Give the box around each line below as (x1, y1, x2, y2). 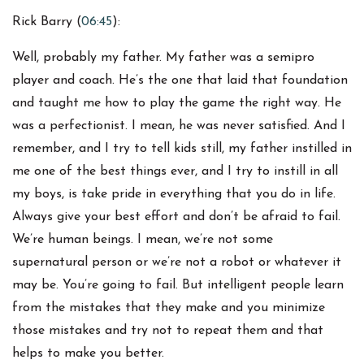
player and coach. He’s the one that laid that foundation (12, 74, 348, 88)
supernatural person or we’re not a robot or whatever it (12, 256, 341, 270)
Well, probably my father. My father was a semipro (12, 51, 314, 65)
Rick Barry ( (12, 15, 81, 29)
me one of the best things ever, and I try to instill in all (12, 165, 338, 179)
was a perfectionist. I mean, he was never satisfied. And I (12, 119, 345, 133)
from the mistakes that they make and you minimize (12, 301, 325, 315)
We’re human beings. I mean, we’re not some (12, 233, 273, 247)
